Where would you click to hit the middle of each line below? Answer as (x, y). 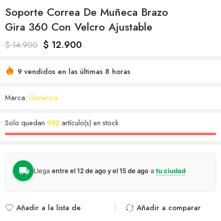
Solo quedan (26, 123)
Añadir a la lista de (49, 208)
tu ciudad (171, 171)
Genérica (43, 98)
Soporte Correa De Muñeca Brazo (87, 12)
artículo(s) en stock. (90, 123)
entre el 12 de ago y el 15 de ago (100, 171)
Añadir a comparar (168, 208)
